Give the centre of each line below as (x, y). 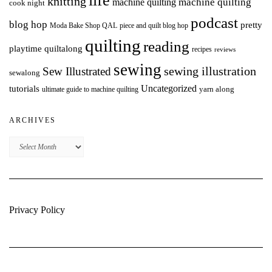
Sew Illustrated (77, 71)
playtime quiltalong (46, 49)
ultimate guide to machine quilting (90, 89)
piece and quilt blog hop (154, 25)
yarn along (217, 89)
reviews (225, 49)
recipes (202, 49)
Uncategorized (169, 88)
